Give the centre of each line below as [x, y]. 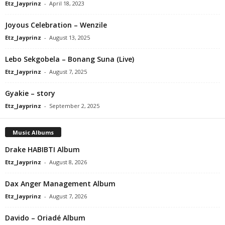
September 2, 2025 [74, 105]
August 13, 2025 [70, 37]
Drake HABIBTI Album [42, 149]
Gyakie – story [30, 93]
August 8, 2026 [68, 162]
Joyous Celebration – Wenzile [56, 25]
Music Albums [33, 132]
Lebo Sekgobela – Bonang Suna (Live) [70, 59]
